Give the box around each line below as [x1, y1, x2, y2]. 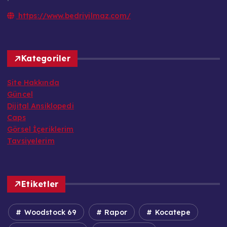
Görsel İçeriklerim [7, 125, 74, 134]
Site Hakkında [7, 78, 59, 88]
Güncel [7, 90, 33, 99]
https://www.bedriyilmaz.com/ [16, 11, 131, 20]
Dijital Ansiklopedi [7, 101, 74, 111]
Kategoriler [21, 53, 70, 64]
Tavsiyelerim [7, 136, 55, 146]
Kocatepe [153, 207, 191, 217]
